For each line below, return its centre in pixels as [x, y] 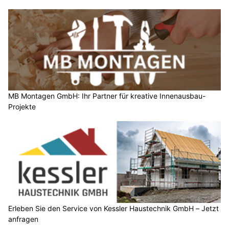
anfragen [23, 219]
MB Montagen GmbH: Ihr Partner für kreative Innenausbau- [107, 96]
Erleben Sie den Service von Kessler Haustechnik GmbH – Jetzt [113, 208]
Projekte [22, 107]
